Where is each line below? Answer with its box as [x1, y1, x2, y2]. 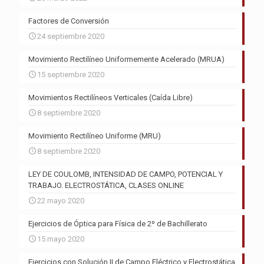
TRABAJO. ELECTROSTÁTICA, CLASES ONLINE [28, 181, 184, 190]
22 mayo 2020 [37, 196, 84, 206]
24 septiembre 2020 [37, 32, 104, 41]
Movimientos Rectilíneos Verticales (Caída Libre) [28, 93, 193, 103]
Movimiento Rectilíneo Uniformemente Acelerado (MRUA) [28, 55, 225, 64]
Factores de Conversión [28, 16, 109, 26]
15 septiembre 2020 [37, 70, 104, 80]
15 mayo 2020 [37, 235, 84, 244]
